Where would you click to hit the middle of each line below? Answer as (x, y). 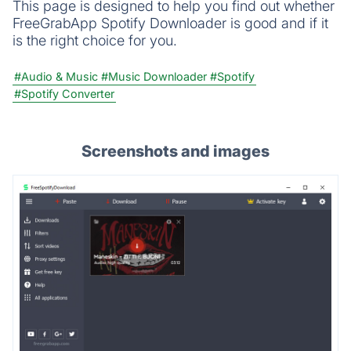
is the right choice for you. (95, 40)
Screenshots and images (175, 151)
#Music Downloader (154, 76)
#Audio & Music (56, 76)
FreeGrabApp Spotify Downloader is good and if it (170, 23)
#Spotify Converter (64, 93)
